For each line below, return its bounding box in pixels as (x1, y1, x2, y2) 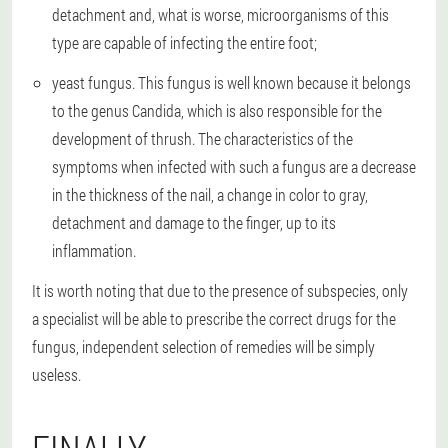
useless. (32, 364, 81, 386)
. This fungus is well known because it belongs (132, 72, 411, 94)
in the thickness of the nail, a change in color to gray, (52, 184, 368, 206)
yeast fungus (52, 72, 132, 94)
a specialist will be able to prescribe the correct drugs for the (32, 308, 396, 330)
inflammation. (52, 240, 136, 262)
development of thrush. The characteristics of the (52, 128, 353, 150)
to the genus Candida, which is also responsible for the (52, 100, 382, 122)
